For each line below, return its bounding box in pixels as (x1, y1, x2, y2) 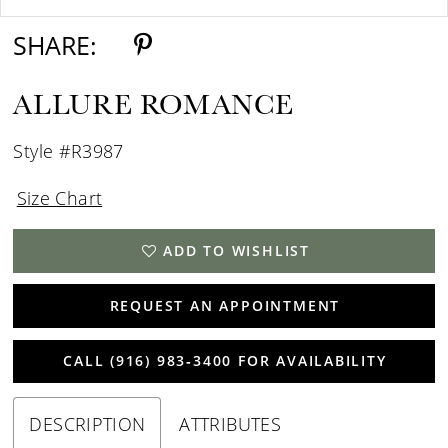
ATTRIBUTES (179, 412, 281, 437)
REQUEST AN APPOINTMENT (109, 296, 341, 316)
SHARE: (13, 28, 98, 62)
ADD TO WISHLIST (163, 240, 311, 260)
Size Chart (16, 185, 103, 210)
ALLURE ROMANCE (13, 85, 295, 123)
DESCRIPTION (29, 412, 146, 437)
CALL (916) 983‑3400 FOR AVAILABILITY (63, 351, 387, 371)
